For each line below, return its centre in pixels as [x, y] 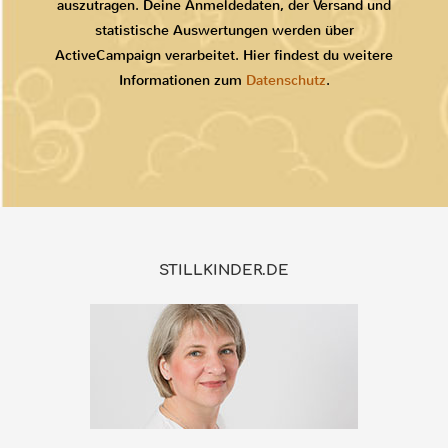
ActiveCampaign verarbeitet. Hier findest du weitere [224, 56]
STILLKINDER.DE [224, 271]
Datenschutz [285, 81]
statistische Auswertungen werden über [224, 31]
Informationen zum [182, 81]
